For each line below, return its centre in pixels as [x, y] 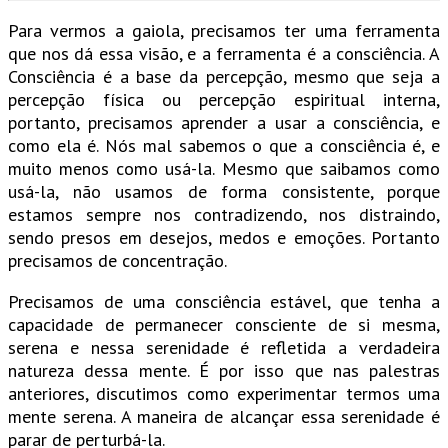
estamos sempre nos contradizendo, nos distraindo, [224, 215]
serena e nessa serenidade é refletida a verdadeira [224, 348]
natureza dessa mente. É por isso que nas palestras [224, 371]
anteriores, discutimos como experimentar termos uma [224, 394]
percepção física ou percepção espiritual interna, [224, 100]
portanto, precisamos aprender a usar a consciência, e [224, 123]
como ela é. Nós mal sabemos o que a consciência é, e [224, 146]
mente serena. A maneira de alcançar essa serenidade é [224, 417]
